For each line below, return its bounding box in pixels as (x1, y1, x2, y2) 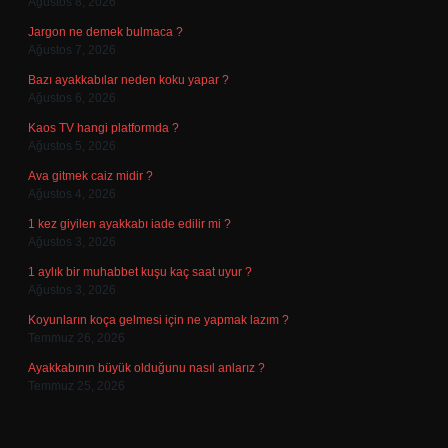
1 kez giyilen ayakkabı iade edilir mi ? (28, 217, 231, 231)
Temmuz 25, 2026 (28, 379, 125, 393)
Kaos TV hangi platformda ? (28, 121, 179, 135)
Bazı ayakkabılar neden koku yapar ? (28, 73, 229, 87)
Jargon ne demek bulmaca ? (28, 25, 183, 39)
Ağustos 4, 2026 (28, 187, 116, 201)
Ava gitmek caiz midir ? (28, 169, 153, 183)
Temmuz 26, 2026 (28, 331, 125, 345)
